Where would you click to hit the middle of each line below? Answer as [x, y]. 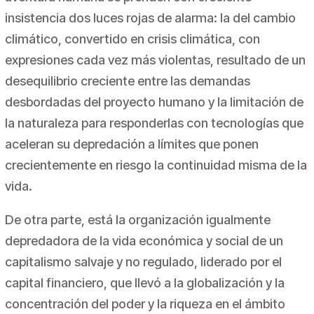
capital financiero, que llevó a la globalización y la [144, 283]
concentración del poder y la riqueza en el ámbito [145, 304]
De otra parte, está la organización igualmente [137, 220]
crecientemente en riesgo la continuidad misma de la [156, 165]
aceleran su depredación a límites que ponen [131, 144]
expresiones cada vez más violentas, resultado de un [155, 60]
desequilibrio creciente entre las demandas [127, 81]
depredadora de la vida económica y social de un [144, 241]
